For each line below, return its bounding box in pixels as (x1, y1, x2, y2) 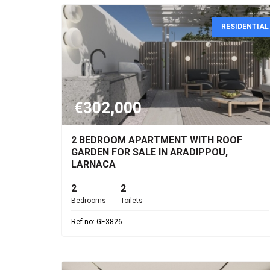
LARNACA (71, 159, 116, 170)
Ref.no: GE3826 (71, 218, 122, 226)
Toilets (121, 196, 143, 205)
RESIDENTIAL (221, 22, 269, 31)
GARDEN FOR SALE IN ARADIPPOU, (71, 146, 228, 158)
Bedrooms (71, 196, 106, 205)
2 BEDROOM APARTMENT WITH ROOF (71, 134, 242, 146)
